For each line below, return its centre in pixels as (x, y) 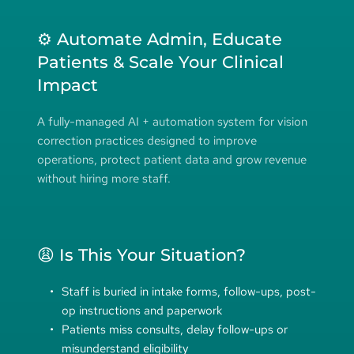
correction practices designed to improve (147, 140)
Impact (67, 85)
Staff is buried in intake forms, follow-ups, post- (188, 291)
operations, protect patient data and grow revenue (171, 159)
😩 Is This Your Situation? (141, 254)
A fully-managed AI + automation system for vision (172, 121)
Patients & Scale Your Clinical (160, 62)
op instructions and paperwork (141, 310)
